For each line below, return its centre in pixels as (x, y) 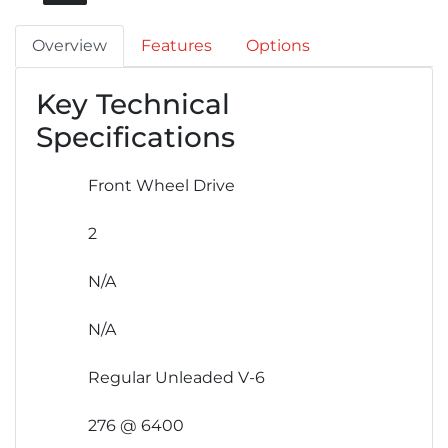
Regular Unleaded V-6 (176, 378)
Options (278, 46)
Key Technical (133, 104)
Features (176, 46)
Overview (69, 46)
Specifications (135, 137)
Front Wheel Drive (161, 186)
